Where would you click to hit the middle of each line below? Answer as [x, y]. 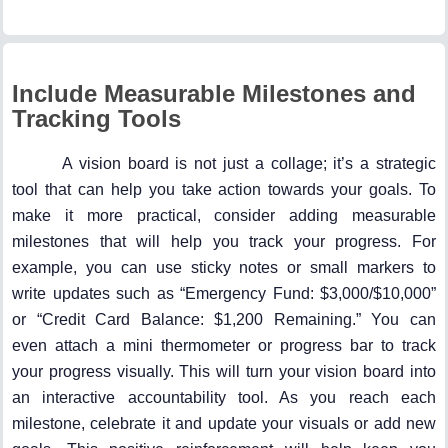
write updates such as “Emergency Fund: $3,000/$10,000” [224, 293]
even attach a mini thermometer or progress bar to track [224, 345]
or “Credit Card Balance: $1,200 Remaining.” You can [224, 319]
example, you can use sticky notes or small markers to [224, 267]
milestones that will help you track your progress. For [224, 241]
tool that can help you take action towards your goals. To [224, 189]
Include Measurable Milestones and [214, 93]
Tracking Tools [96, 118]
